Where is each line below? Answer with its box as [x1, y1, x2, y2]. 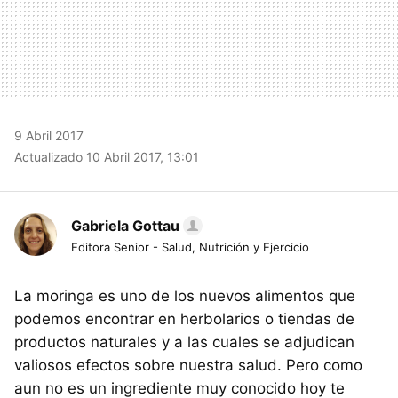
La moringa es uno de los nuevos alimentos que [14, 286, 355, 305]
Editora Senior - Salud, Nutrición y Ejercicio [71, 239, 309, 254]
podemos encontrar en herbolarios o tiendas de [14, 309, 354, 328]
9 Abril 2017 [14, 127, 84, 143]
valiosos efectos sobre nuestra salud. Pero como [14, 355, 362, 374]
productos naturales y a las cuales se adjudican [14, 332, 354, 351]
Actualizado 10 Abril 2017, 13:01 [14, 148, 199, 164]
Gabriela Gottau [71, 216, 179, 235]
